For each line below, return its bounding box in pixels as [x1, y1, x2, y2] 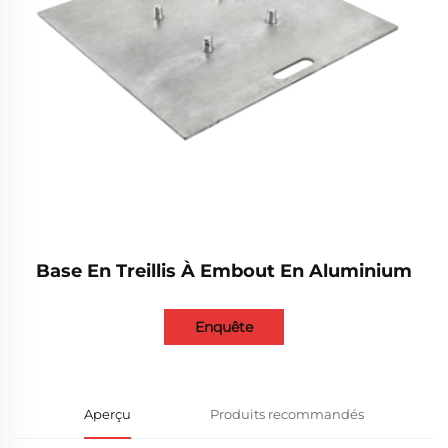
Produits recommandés [210, 406, 364, 422]
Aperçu [84, 406, 131, 422]
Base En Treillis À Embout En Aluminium [36, 260, 412, 282]
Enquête [195, 318, 253, 336]
